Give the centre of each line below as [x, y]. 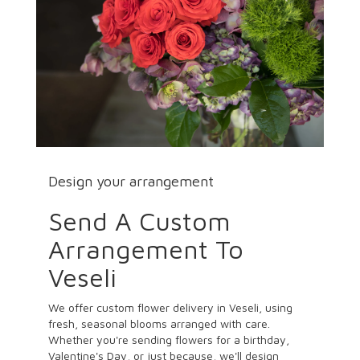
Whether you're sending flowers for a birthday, [169, 339]
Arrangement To [146, 249]
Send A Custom [139, 221]
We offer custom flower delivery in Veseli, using [170, 307]
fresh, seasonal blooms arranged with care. [159, 323]
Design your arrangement [131, 181]
